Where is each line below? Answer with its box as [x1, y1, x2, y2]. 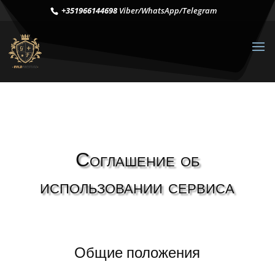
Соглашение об [75, 146, 199, 172]
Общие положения [74, 243, 201, 262]
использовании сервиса [40, 173, 235, 199]
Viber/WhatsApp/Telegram [117, 4, 217, 16]
